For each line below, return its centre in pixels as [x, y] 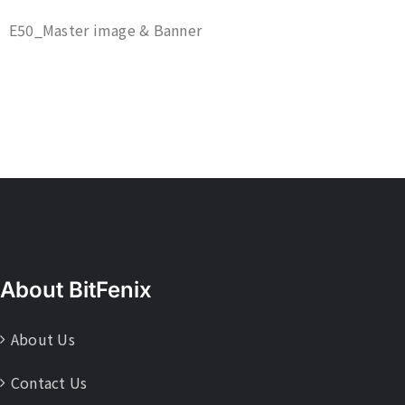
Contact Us [49, 382]
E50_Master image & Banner [105, 30]
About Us [43, 339]
